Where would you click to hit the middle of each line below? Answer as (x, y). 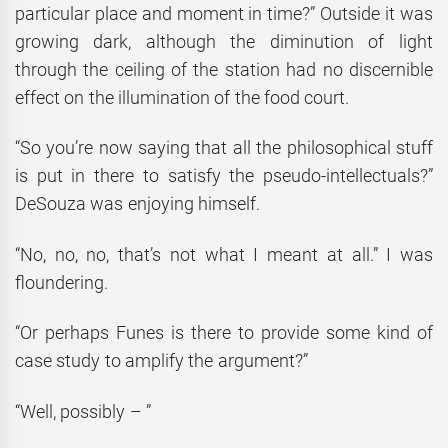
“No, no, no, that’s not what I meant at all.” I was (224, 254)
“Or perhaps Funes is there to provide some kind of (224, 333)
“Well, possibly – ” (83, 411)
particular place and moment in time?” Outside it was (224, 13)
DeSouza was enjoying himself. (137, 204)
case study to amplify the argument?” (161, 361)
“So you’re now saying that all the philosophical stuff (224, 148)
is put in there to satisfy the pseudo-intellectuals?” (224, 176)
